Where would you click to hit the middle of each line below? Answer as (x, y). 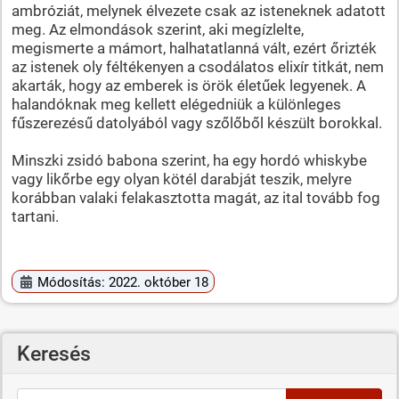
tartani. (35, 216)
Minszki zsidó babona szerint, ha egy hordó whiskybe (189, 160)
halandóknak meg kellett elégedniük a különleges (176, 104)
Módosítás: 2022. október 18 (123, 282)
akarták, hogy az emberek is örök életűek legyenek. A (188, 85)
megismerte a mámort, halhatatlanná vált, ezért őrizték (194, 48)
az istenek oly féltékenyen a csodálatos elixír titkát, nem (197, 66)
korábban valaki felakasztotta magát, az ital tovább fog (195, 197)
